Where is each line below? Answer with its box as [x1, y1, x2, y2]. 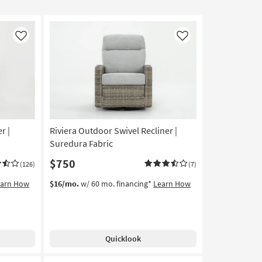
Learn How [153, 178, 191, 189]
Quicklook [105, 233, 141, 244]
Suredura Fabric [49, 137, 113, 150]
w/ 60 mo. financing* [78, 178, 153, 189]
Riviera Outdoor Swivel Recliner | [49, 125, 177, 137]
